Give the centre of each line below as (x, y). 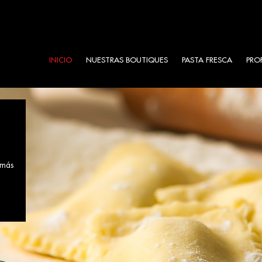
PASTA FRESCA (207, 60)
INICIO (61, 60)
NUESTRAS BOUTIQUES (127, 60)
